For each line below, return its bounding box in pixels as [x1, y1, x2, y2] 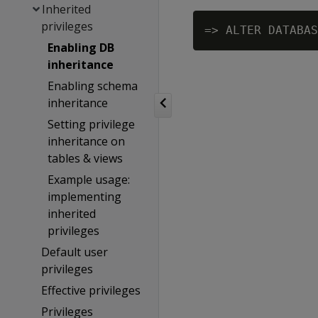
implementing [48, 189, 122, 204]
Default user [40, 244, 108, 260]
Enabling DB [48, 40, 115, 55]
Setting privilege [48, 116, 136, 132]
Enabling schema [48, 78, 138, 94]
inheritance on [48, 133, 126, 149]
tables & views [48, 150, 124, 166]
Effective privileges [40, 283, 141, 298]
